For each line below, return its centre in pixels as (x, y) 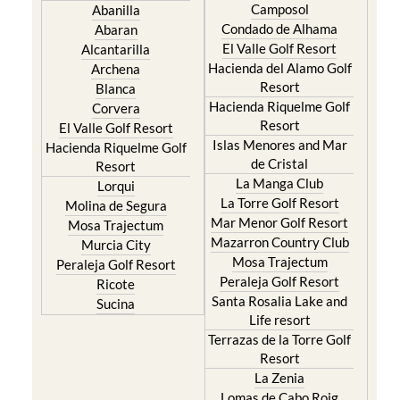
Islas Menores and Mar (279, 145)
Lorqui (116, 186)
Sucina (116, 304)
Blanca (116, 88)
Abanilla (116, 10)
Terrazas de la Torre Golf (280, 339)
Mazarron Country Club (279, 242)
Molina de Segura (116, 205)
